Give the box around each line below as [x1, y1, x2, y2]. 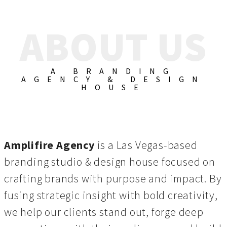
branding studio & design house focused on [4, 155, 215, 169]
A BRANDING [51, 66, 176, 76]
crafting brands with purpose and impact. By [4, 171, 222, 185]
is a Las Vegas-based [94, 138, 198, 152]
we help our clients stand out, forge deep [4, 205, 204, 219]
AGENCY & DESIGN [21, 74, 206, 84]
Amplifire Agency [4, 138, 95, 152]
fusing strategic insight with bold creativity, [4, 188, 218, 202]
